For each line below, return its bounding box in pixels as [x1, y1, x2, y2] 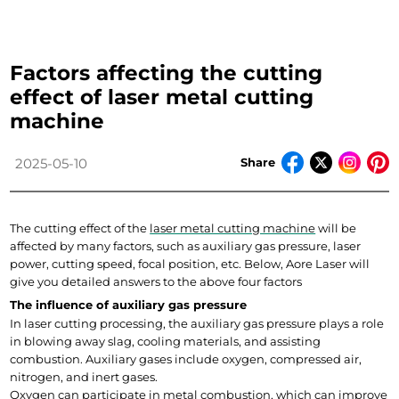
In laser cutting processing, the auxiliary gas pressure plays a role [10, 316, 385, 330]
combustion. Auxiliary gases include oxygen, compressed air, [10, 352, 362, 366]
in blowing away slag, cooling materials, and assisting [10, 334, 322, 348]
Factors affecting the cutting [10, 61, 323, 85]
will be [315, 221, 357, 235]
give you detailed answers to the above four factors [10, 274, 303, 289]
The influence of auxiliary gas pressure [10, 297, 248, 312]
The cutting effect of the [10, 221, 151, 235]
